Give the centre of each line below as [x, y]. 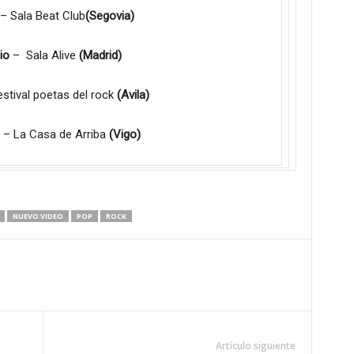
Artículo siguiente [255, 346]
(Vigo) [125, 134]
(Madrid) [100, 55]
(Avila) [133, 95]
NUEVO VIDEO [38, 216]
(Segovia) [109, 16]
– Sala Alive [44, 55]
